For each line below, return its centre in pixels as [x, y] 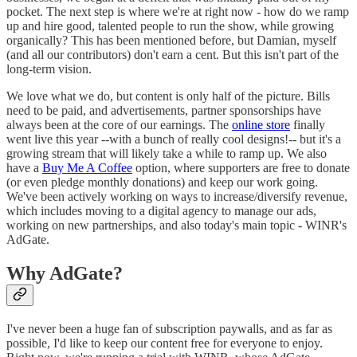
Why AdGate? [65, 273]
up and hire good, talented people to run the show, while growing [170, 25]
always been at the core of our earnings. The [119, 124]
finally [308, 124]
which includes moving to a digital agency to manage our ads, [161, 210]
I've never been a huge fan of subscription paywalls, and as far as [169, 328]
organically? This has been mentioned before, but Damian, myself [171, 40]
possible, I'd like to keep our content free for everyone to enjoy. [165, 343]
